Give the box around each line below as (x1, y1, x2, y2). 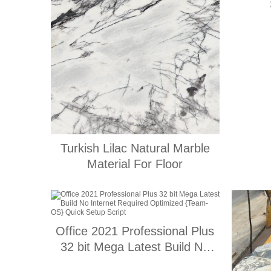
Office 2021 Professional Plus (56, 224, 215, 238)
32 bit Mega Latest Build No (60, 240, 210, 254)
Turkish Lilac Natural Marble (60, 142, 210, 155)
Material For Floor (87, 157, 183, 171)
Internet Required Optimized (59, 256, 211, 270)
